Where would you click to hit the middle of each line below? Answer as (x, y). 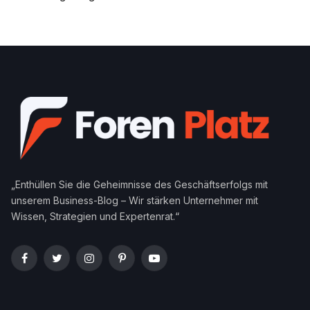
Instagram (110, 264)
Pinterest (141, 264)
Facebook (47, 264)
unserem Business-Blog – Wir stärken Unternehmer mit (135, 201)
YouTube (174, 264)
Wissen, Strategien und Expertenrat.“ (95, 217)
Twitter (71, 264)
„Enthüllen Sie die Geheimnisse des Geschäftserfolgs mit (139, 185)
